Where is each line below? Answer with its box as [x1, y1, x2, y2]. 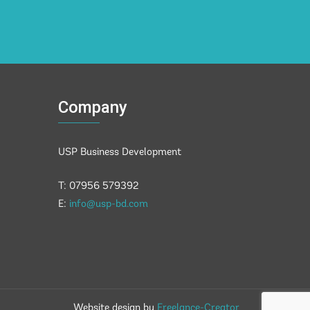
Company [57, 98, 127, 117]
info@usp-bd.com [69, 199, 148, 210]
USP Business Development [57, 147, 181, 158]
